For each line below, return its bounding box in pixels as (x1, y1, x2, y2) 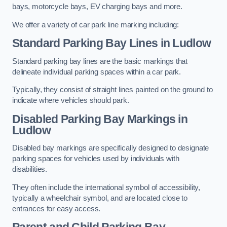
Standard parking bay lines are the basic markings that (12, 57, 188, 65)
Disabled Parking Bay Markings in (12, 112, 188, 126)
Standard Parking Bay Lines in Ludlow (12, 36, 211, 50)
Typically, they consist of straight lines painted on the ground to (12, 86, 213, 94)
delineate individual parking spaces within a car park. (12, 67, 181, 76)
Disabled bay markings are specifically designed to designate (12, 144, 209, 153)
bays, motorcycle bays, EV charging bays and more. (12, 3, 182, 11)
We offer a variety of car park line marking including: (12, 20, 179, 29)
